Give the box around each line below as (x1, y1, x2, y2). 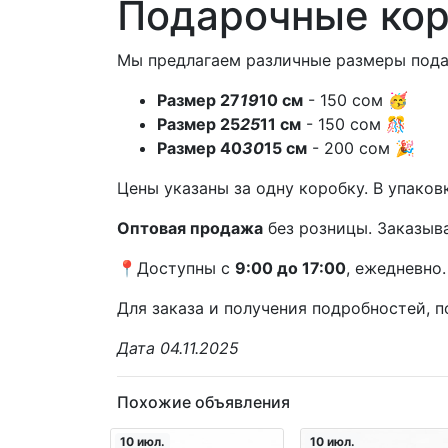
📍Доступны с (117, 257, 235, 278)
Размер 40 (157, 137, 242, 158)
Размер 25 (157, 113, 240, 134)
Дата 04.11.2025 (117, 337, 239, 358)
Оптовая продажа (117, 217, 263, 238)
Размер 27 (157, 89, 240, 110)
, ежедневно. (346, 257, 446, 278)
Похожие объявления (117, 391, 290, 412)
